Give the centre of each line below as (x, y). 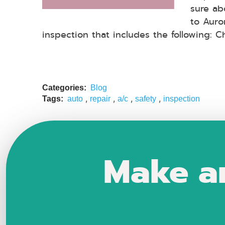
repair (100, 98)
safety (146, 98)
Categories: (64, 87)
